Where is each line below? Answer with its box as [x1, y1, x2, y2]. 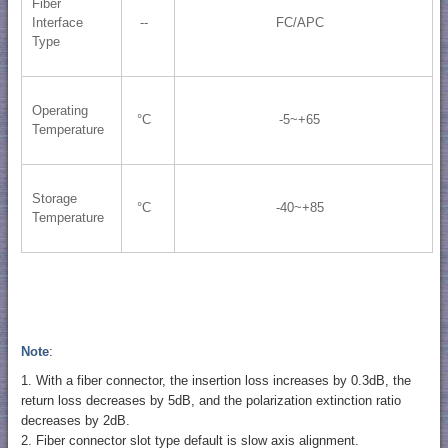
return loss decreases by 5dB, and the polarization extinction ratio [20, 392, 401, 408]
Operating [31, 103, 88, 119]
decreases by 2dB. [20, 412, 130, 428]
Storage [31, 191, 77, 207]
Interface [31, 15, 83, 31]
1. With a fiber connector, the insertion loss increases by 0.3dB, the [20, 372, 411, 388]
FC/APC [275, 15, 324, 31]
